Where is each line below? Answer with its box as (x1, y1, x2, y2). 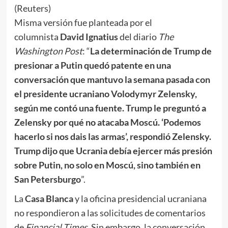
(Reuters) (14, 3, 51, 14)
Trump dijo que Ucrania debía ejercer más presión (14, 145, 212, 157)
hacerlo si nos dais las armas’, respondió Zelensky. (14, 131, 211, 142)
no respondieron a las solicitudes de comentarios (14, 207, 206, 219)
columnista (14, 31, 60, 43)
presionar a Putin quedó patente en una (14, 60, 171, 71)
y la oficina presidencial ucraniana (73, 193, 207, 205)
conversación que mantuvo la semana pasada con (14, 74, 210, 85)
